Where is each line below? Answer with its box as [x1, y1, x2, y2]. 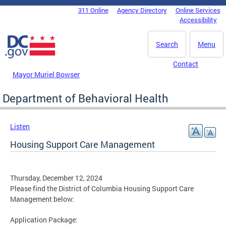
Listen [10, 121, 30, 131]
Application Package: [10, 214, 78, 224]
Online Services [175, 6, 220, 15]
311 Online [78, 6, 108, 15]
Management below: [10, 194, 74, 204]
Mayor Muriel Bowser [13, 69, 80, 79]
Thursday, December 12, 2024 [10, 173, 102, 183]
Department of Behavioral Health [3, 90, 168, 105]
